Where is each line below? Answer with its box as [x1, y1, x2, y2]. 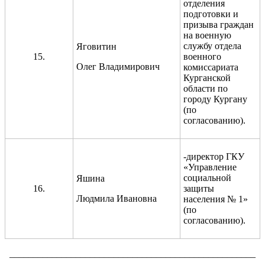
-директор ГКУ [183, 151, 244, 161]
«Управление [183, 161, 237, 172]
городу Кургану [183, 93, 247, 104]
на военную [183, 30, 231, 40]
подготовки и [183, 8, 238, 19]
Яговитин [76, 41, 117, 51]
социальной [183, 172, 231, 183]
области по [183, 83, 228, 93]
